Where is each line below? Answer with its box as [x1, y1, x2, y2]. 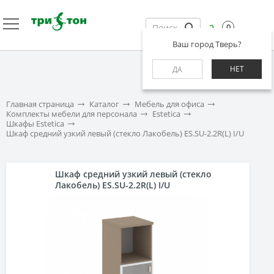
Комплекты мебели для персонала [6, 108, 137, 119]
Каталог [89, 98, 119, 109]
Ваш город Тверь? [172, 39, 242, 50]
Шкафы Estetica [6, 118, 64, 129]
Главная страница [6, 98, 74, 109]
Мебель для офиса [135, 98, 204, 109]
